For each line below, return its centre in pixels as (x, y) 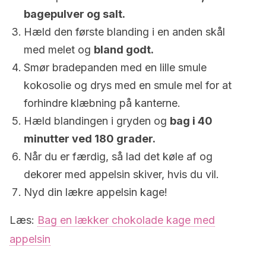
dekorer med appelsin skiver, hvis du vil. (121, 174)
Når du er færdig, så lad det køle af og (118, 156)
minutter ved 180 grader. (90, 139)
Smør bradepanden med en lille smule (115, 67)
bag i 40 (191, 121)
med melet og (59, 50)
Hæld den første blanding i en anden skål (124, 32)
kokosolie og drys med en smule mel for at (128, 85)
